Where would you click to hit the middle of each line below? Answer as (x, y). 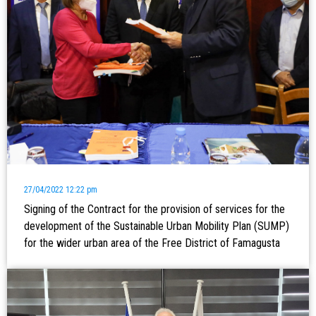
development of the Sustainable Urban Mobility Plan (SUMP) (157, 226)
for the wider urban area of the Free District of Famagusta (152, 243)
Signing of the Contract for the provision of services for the (154, 209)
